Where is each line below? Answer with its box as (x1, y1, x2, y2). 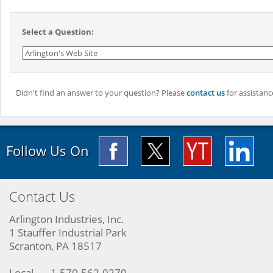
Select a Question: (22, 26, 94, 37)
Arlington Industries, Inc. (9, 211, 124, 226)
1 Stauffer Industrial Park (9, 225, 127, 239)
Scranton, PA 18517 (9, 238, 102, 253)
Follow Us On (6, 141, 89, 160)
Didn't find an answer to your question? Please (16, 87, 186, 98)
